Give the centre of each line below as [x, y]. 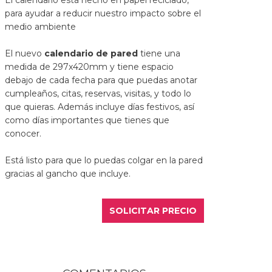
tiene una [159, 54]
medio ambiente [40, 27]
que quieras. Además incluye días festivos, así [100, 107]
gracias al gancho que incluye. [68, 174]
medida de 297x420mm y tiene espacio [89, 67]
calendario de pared [91, 54]
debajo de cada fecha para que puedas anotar [101, 80]
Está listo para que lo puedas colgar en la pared [104, 161]
